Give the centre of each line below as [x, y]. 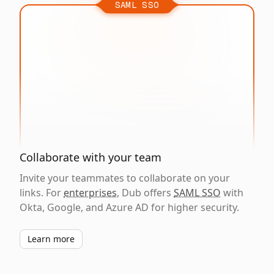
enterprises [90, 193]
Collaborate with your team [91, 157]
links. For [42, 193]
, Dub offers [145, 193]
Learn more [51, 239]
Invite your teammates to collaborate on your [125, 178]
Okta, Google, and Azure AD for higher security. [129, 207]
